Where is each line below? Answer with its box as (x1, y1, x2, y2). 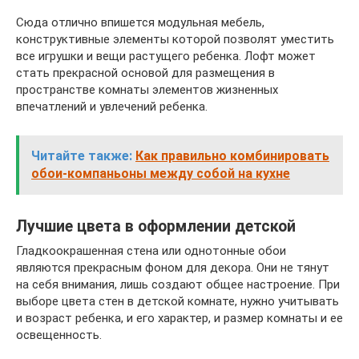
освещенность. (16, 328, 102, 342)
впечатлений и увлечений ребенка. (16, 99, 208, 114)
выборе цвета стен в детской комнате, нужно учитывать (16, 294, 339, 309)
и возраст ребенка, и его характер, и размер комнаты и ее (16, 311, 343, 325)
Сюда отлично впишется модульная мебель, (16, 15, 264, 30)
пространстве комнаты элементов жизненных (16, 83, 278, 97)
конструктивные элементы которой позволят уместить (16, 32, 334, 46)
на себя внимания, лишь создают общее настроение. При (16, 277, 340, 292)
